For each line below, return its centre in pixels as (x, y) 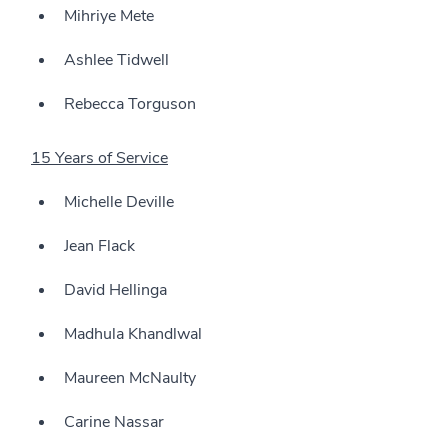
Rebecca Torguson (130, 104)
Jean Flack (99, 246)
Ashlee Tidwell (116, 60)
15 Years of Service (99, 158)
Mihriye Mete (109, 16)
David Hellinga (115, 290)
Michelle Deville (119, 202)
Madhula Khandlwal (133, 334)
